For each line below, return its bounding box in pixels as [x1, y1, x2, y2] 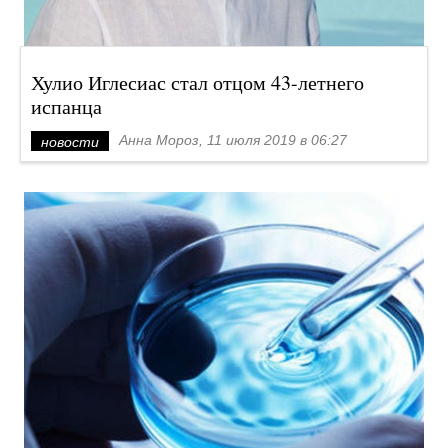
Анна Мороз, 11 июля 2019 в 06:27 [119, 132, 347, 148]
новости [41, 134, 99, 150]
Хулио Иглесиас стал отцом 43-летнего [31, 69, 364, 96]
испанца [31, 93, 102, 120]
